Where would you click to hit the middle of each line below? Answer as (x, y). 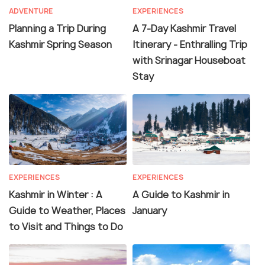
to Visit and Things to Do (66, 227)
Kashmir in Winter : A (56, 195)
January (150, 211)
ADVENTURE (31, 11)
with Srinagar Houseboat (189, 61)
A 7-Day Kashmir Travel (184, 29)
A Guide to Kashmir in (181, 195)
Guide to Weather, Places (67, 211)
